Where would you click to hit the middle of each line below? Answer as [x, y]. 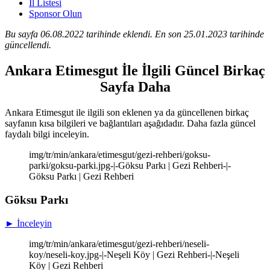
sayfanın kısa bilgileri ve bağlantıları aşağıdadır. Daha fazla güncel [130, 124]
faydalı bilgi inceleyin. [47, 134]
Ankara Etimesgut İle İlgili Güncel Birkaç [135, 71]
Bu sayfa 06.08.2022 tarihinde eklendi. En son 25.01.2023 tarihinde [134, 34]
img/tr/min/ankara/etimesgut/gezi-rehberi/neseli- [119, 243]
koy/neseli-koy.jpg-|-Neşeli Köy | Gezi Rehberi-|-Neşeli [134, 254]
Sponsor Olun [55, 14]
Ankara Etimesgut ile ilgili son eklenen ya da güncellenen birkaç [127, 113]
